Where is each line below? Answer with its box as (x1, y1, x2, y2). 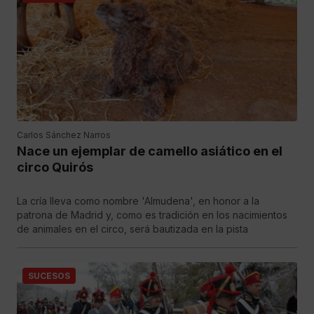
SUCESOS (28, 271, 70, 281)
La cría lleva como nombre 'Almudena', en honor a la (17, 195, 259, 207)
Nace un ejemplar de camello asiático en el (17, 144, 282, 158)
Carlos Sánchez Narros (17, 130, 111, 140)
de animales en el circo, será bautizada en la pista (17, 223, 248, 235)
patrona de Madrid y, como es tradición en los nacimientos (17, 209, 287, 221)
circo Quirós (17, 160, 93, 175)
